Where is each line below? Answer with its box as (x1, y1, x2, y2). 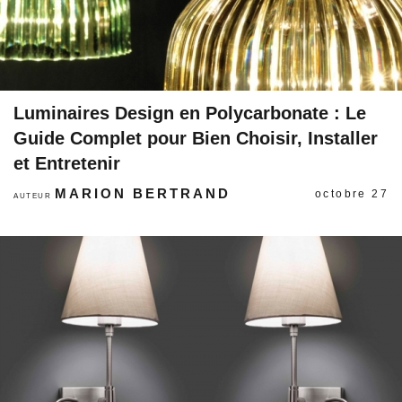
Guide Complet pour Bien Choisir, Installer (13, 128, 378, 148)
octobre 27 (315, 188, 389, 200)
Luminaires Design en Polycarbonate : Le (13, 103, 366, 123)
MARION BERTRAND (55, 186, 232, 201)
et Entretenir (13, 153, 120, 173)
